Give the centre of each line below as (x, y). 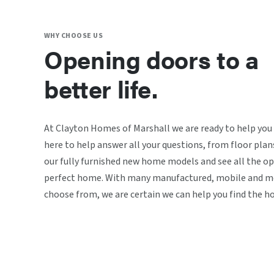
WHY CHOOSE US (74, 36)
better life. (101, 89)
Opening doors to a (151, 59)
